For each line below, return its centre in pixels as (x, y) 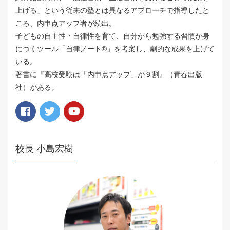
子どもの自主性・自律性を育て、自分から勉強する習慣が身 (112, 36)
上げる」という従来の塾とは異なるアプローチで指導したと (112, 11)
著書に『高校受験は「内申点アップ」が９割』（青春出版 (109, 75)
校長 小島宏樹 (44, 149)
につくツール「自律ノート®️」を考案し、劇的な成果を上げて (115, 49)
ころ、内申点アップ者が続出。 (66, 23)
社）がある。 (37, 88)
